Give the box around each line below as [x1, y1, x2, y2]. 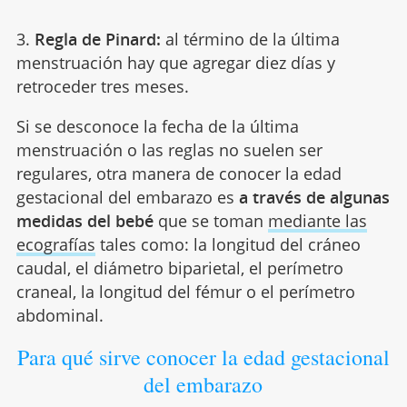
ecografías [15, 233, 95, 255]
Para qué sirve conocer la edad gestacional [16, 342, 390, 372]
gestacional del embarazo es [15, 185, 234, 208]
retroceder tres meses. [15, 74, 189, 97]
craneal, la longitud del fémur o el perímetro [15, 280, 355, 303]
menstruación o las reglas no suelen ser [15, 138, 323, 161]
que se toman [153, 209, 268, 232]
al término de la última [160, 27, 340, 50]
